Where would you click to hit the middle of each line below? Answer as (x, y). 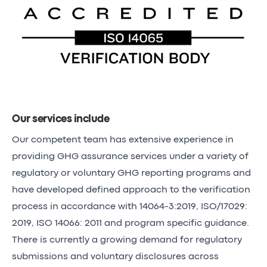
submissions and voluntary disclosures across (115, 257)
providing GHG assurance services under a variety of (130, 156)
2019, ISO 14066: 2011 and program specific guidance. (131, 223)
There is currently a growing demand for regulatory (127, 240)
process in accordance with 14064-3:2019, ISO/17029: (130, 207)
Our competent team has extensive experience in (123, 140)
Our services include (60, 119)
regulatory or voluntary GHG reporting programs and (131, 173)
